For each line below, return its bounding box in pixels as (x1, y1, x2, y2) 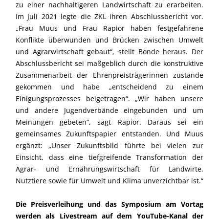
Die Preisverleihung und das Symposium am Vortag (16, 199, 203, 209)
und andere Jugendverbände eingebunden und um (16, 105, 203, 115)
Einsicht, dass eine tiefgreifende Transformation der (16, 152, 203, 162)
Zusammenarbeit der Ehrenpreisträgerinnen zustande (16, 70, 203, 80)
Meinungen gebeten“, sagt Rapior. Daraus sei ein (16, 117, 203, 127)
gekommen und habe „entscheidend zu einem (16, 82, 203, 91)
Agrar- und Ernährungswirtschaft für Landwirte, (16, 164, 203, 174)
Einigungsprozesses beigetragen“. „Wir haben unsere (16, 93, 203, 103)
